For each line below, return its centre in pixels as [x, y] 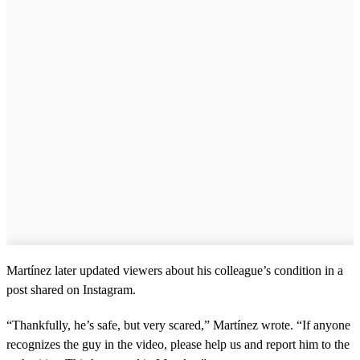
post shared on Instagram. [71, 289]
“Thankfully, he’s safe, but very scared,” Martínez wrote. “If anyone [178, 325]
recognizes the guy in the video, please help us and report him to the [178, 344]
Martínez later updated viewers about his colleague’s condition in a [175, 270]
